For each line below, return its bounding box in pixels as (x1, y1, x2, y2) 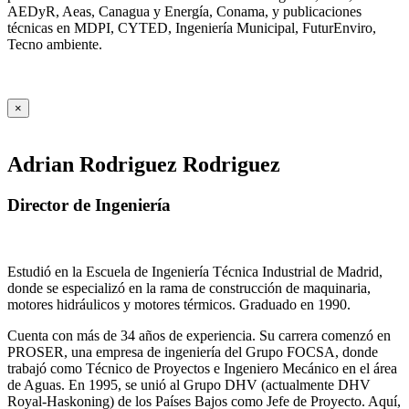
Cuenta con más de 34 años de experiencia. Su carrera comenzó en (7, 327, 391, 343)
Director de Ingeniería (7, 195, 171, 215)
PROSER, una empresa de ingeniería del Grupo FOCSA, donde (7, 343, 378, 360)
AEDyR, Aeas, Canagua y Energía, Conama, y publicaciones (7, 4, 362, 20)
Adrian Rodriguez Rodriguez (7, 152, 280, 177)
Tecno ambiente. (7, 37, 102, 53)
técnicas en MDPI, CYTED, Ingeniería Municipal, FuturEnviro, (7, 20, 376, 37)
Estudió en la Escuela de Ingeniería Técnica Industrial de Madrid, (7, 263, 383, 279)
